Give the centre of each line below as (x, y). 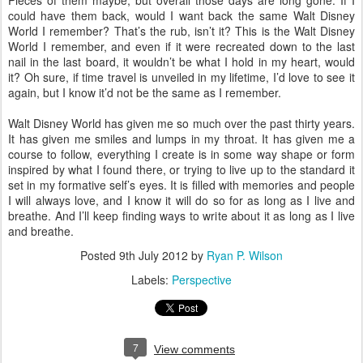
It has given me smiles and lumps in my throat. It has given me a (181, 139)
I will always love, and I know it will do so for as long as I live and (181, 200)
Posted (100, 255)
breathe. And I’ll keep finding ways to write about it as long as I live (181, 216)
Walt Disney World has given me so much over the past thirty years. (181, 123)
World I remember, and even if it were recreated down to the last (181, 46)
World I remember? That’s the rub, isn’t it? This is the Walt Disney (181, 31)
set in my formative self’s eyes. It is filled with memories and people (181, 185)
